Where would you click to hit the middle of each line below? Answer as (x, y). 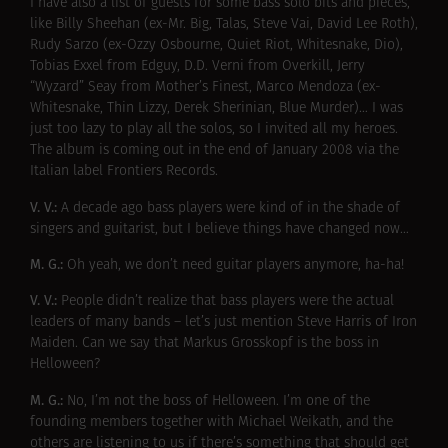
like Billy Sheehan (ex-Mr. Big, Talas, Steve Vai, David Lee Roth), (224, 25)
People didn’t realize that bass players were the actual (227, 302)
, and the (366, 422)
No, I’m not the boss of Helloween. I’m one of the (218, 401)
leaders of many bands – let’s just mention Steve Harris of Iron (223, 323)
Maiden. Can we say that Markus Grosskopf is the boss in (204, 344)
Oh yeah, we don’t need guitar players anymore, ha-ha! (235, 265)
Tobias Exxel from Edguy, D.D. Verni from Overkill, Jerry (197, 67)
